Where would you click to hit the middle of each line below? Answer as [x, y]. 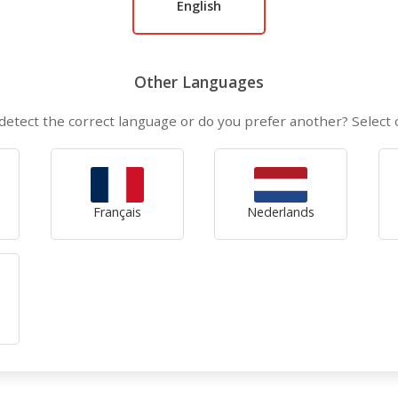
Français [117, 212]
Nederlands [281, 212]
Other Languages [199, 82]
